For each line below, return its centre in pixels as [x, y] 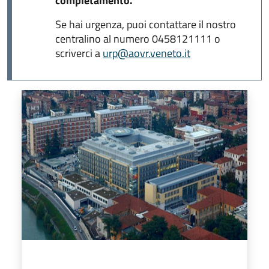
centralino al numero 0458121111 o [138, 38]
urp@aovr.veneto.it [147, 53]
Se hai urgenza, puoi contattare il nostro [146, 24]
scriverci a [79, 53]
